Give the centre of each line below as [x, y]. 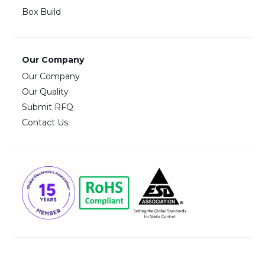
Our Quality [46, 91]
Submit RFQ [48, 107]
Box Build [42, 12]
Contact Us [45, 122]
